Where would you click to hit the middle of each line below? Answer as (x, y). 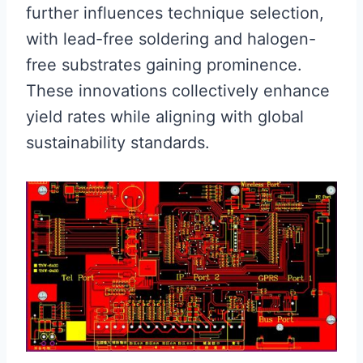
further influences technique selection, (175, 13)
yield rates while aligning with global (165, 117)
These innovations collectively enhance (178, 91)
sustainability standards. (118, 143)
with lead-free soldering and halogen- (171, 39)
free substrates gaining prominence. (164, 65)
